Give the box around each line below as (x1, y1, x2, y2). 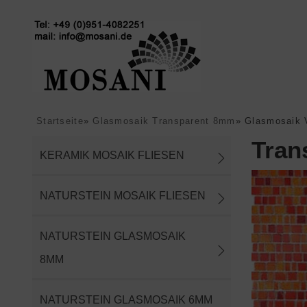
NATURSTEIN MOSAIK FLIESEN (40, 189, 206, 201)
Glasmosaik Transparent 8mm (93, 116, 236, 126)
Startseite (36, 116, 84, 126)
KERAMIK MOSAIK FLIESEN (40, 149, 184, 161)
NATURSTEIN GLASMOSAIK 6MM (40, 293, 212, 306)
